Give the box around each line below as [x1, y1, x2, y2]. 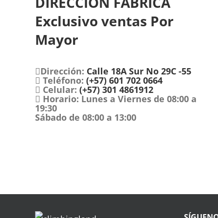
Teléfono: [42, 74, 84, 87]
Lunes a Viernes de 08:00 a [78, 93, 197, 105]
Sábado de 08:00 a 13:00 [35, 111, 136, 124]
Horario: [42, 93, 79, 105]
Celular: [42, 84, 77, 96]
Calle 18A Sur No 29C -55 [84, 65, 191, 77]
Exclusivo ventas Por [35, 12, 174, 31]
